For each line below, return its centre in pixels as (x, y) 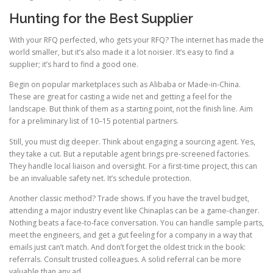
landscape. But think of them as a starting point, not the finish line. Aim (131, 109)
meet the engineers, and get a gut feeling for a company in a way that (131, 235)
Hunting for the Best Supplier (101, 19)
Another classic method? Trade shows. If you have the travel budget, (129, 198)
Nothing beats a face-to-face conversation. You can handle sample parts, (136, 222)
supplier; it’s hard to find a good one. (74, 65)
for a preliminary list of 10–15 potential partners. (94, 121)
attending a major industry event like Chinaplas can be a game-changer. (134, 210)
